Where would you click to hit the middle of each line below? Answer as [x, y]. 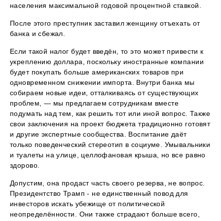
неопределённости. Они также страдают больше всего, [105, 214]
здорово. [25, 166]
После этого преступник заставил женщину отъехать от [105, 23]
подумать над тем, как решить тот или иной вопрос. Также [110, 114]
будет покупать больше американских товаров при [97, 72]
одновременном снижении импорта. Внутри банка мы [102, 83]
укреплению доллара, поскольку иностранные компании [107, 62]
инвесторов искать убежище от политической [88, 204]
